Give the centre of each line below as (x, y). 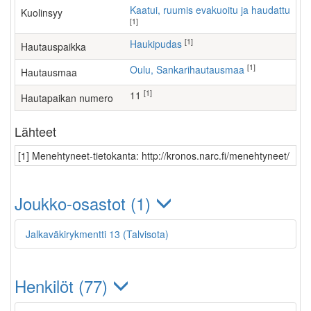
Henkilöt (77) (64, 286)
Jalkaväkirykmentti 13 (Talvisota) (97, 234)
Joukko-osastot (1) (85, 203)
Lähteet (35, 131)
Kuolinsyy (42, 12)
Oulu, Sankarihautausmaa (191, 69)
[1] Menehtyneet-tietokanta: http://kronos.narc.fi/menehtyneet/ (154, 155)
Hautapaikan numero (67, 98)
